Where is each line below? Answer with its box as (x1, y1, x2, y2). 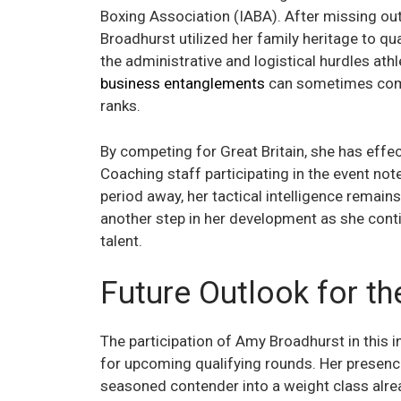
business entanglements (100, 74, 265, 93)
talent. (100, 231, 142, 250)
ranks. (100, 97, 141, 115)
